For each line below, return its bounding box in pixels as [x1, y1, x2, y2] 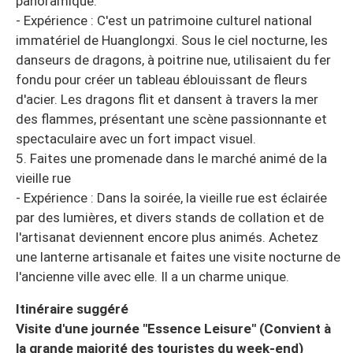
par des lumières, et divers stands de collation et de [16, 210, 324, 226]
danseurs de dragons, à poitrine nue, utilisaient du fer [16, 52, 331, 69]
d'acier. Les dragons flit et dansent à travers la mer [16, 91, 318, 108]
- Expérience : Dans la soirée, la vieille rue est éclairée [16, 190, 327, 206]
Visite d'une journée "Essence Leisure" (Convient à [16, 321, 331, 337]
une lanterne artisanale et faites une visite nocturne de [16, 249, 340, 266]
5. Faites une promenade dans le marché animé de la [16, 150, 327, 167]
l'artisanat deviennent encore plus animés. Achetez [16, 229, 318, 246]
